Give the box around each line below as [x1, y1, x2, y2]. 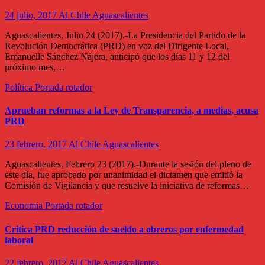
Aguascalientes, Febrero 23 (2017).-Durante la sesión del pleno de [5, 159, 251, 170]
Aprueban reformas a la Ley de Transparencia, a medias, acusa [5, 105, 258, 116]
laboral [5, 234, 33, 245]
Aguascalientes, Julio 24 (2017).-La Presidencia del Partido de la [5, 30, 245, 40]
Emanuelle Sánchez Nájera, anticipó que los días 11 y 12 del [5, 51, 230, 62]
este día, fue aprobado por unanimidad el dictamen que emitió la [5, 170, 243, 180]
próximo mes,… [5, 62, 65, 72]
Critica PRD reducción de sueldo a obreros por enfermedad [5, 224, 244, 234]
